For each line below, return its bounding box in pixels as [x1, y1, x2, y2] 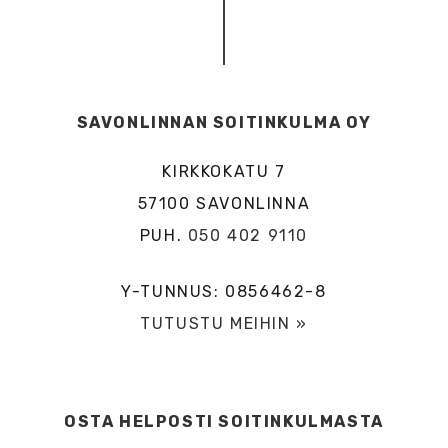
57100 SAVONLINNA [137, 193, 311, 213]
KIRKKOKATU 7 [162, 161, 286, 181]
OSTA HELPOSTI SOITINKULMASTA [64, 411, 384, 431]
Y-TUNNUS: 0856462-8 [121, 281, 327, 301]
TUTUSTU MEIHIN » [140, 313, 308, 333]
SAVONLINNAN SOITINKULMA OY [76, 112, 372, 132]
